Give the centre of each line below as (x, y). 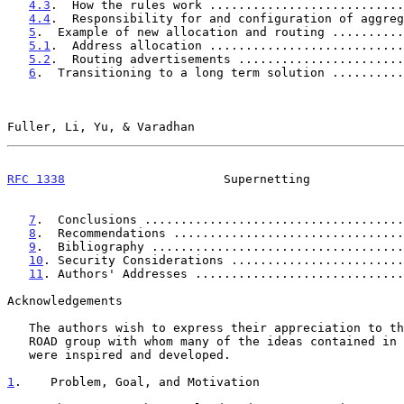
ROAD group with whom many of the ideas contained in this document (18, 341)
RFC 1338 (36, 179)
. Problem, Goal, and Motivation (137, 381)
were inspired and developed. (18, 354)
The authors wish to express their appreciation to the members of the (18, 327)
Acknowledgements (65, 300)
